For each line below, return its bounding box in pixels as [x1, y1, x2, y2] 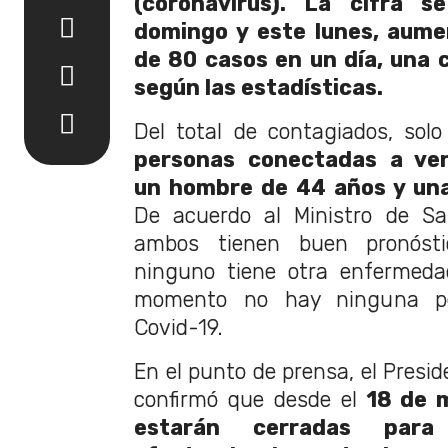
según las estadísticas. [134, 75, 388, 100]
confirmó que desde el [134, 387, 367, 412]
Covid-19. [134, 315, 223, 340]
